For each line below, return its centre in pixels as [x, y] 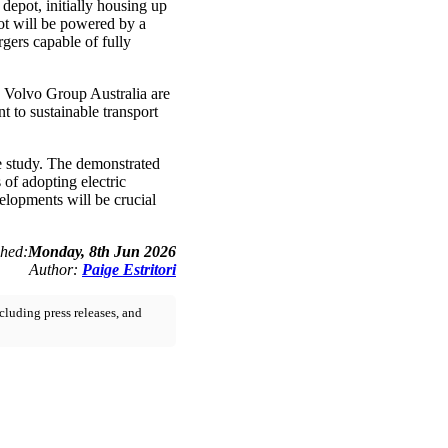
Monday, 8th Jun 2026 [102, 251]
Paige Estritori [129, 269]
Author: [55, 269]
